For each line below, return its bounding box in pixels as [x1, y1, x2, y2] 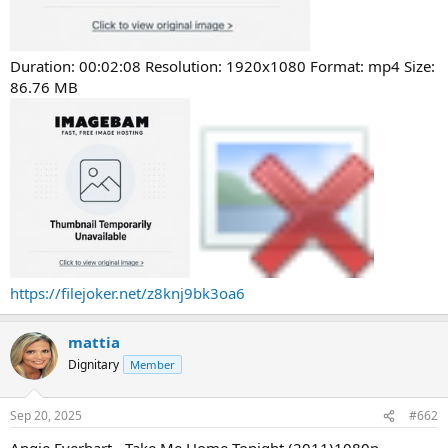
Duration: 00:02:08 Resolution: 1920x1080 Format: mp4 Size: [10, 55, 435, 76]
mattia [68, 331, 120, 352]
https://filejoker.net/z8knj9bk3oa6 [10, 282, 245, 303]
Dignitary [68, 355, 119, 373]
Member [130, 356, 175, 372]
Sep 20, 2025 [10, 407, 82, 424]
